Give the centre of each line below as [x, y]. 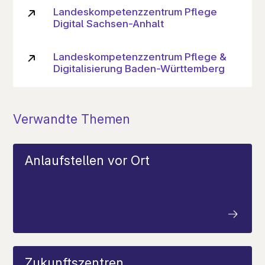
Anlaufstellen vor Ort [88, 161]
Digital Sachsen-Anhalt [109, 23]
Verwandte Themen [71, 119]
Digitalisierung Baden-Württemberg [139, 69]
